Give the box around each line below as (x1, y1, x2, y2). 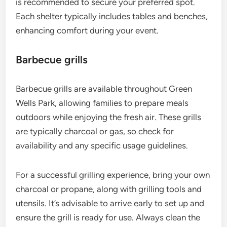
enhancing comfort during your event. (16, 25, 159, 35)
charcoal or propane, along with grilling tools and (16, 183, 202, 194)
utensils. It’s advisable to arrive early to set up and (16, 198, 205, 208)
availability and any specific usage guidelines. (16, 140, 188, 150)
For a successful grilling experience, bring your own (16, 169, 210, 180)
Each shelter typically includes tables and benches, (16, 11, 208, 21)
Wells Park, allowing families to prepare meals (16, 97, 189, 108)
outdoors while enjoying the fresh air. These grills (16, 111, 202, 122)
